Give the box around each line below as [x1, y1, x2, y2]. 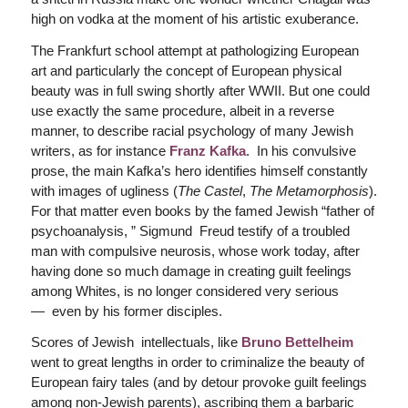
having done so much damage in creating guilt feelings [30, 262, 352, 279]
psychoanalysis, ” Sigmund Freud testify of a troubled [30, 222, 350, 239]
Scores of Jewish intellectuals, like [30, 334, 241, 351]
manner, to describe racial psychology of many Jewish [30, 122, 353, 138]
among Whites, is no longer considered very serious [30, 282, 339, 299]
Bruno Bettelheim [240, 334, 353, 351]
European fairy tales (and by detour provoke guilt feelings [30, 374, 367, 391]
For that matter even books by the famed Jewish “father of [30, 202, 374, 219]
